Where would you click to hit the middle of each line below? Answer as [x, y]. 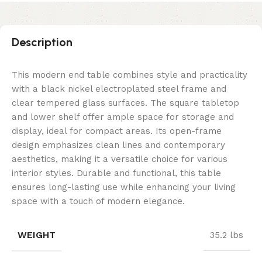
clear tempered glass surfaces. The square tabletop [125, 103]
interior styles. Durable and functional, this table [116, 173]
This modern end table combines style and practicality [130, 75]
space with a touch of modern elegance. [98, 201]
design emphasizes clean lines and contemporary [118, 145]
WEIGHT [37, 235]
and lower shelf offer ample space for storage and [123, 117]
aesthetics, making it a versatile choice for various [120, 159]
